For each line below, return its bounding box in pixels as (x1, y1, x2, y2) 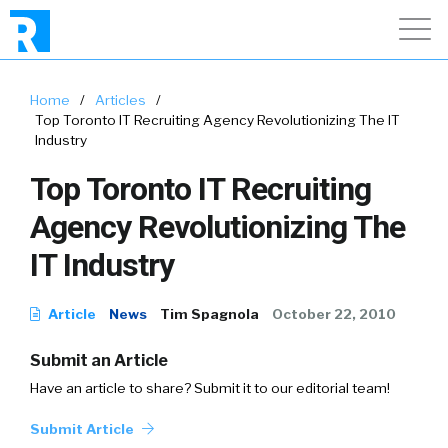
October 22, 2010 (272, 306, 396, 322)
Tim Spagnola (160, 306, 259, 322)
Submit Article (30, 421, 137, 437)
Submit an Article (30, 351, 168, 370)
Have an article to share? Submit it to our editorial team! (30, 380, 390, 396)
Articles (95, 92, 146, 108)
